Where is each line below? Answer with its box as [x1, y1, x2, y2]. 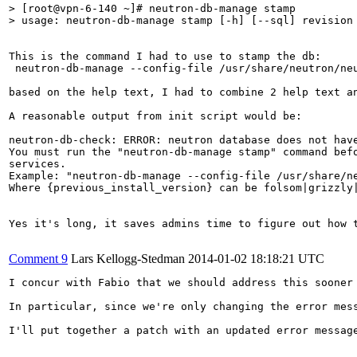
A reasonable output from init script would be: [9, 109, 302, 122]
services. [9, 157, 66, 170]
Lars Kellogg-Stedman [71, 251, 185, 265]
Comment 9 [9, 251, 68, 265]
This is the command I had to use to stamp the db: [9, 49, 321, 62]
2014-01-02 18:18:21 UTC [188, 251, 324, 265]
